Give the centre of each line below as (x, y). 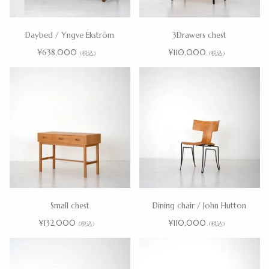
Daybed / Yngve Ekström (70, 35)
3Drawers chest (199, 35)
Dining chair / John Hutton (199, 205)
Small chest (70, 205)
